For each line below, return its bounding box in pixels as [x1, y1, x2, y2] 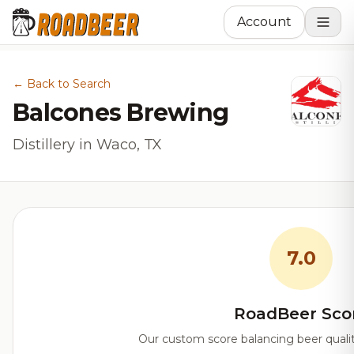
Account [237, 14, 292, 29]
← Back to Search [13, 77, 111, 91]
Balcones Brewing [13, 98, 228, 127]
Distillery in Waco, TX [13, 136, 162, 153]
